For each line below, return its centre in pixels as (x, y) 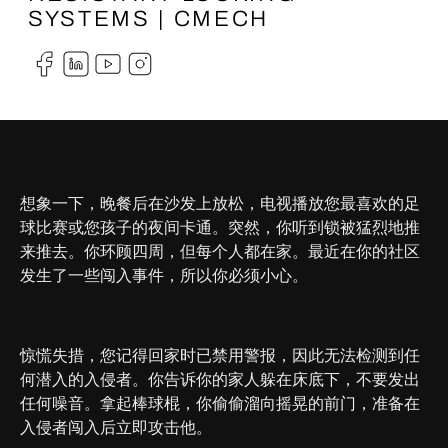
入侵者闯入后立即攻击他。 (116, 427)
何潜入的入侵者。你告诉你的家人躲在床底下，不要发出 (220, 379)
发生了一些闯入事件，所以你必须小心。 (164, 275)
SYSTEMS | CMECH (148, 19)
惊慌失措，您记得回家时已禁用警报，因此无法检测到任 (220, 355)
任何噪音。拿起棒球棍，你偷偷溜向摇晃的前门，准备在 (220, 403)
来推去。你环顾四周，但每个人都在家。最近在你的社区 (220, 251)
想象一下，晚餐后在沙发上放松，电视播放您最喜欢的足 (220, 203)
